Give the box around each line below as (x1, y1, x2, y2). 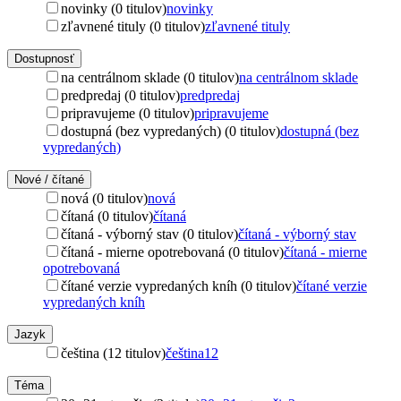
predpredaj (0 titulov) (61, 87, 180, 103)
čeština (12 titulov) (61, 345, 166, 361)
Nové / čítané (14, 172, 84, 186)
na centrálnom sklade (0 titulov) (61, 69, 239, 85)
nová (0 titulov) (61, 190, 148, 206)
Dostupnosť (14, 51, 74, 65)
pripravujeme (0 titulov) (61, 105, 194, 121)
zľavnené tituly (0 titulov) (61, 18, 205, 34)
